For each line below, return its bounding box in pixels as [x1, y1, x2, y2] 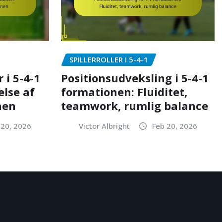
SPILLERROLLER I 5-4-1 [69, 55, 148, 64]
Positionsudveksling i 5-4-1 [60, 70, 209, 85]
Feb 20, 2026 [152, 120, 197, 131]
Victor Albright [78, 120, 130, 131]
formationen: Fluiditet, [60, 84, 187, 99]
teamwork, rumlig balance [60, 98, 208, 113]
